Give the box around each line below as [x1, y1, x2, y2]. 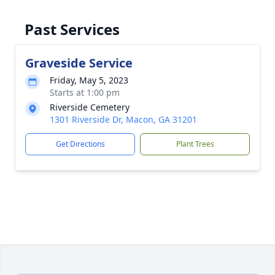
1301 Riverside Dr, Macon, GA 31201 [50, 114, 197, 125]
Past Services [25, 19, 120, 39]
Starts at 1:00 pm [50, 87, 120, 98]
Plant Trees [176, 139, 214, 149]
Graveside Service [25, 55, 133, 71]
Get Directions [55, 139, 105, 149]
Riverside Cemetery [50, 101, 130, 113]
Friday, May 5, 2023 [50, 74, 128, 86]
